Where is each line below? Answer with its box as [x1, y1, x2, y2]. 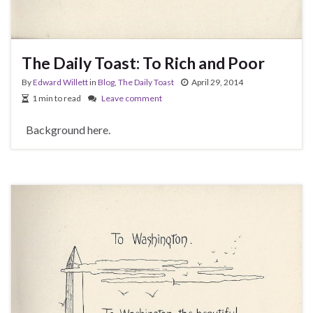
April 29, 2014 [191, 76, 243, 87]
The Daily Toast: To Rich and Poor [22, 52, 265, 73]
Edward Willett [33, 76, 88, 87]
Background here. [22, 122, 110, 136]
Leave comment [101, 92, 162, 103]
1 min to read [32, 92, 81, 103]
